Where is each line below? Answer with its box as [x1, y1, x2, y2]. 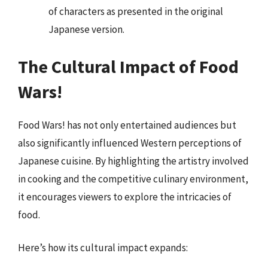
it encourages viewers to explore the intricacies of [18, 190, 232, 203]
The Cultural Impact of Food [18, 54, 239, 78]
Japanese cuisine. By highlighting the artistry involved [18, 154, 249, 167]
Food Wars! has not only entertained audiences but [18, 118, 236, 132]
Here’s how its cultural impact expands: [18, 241, 188, 254]
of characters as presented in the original [48, 5, 223, 18]
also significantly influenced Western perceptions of [18, 136, 242, 150]
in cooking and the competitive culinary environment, [18, 172, 248, 185]
